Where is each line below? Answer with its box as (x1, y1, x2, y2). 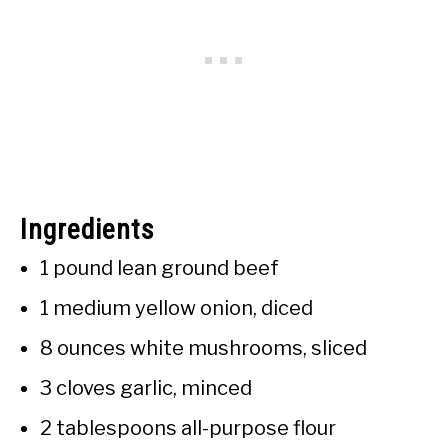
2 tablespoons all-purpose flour (40, 416, 336, 441)
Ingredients (20, 213, 155, 247)
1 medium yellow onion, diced (40, 296, 313, 321)
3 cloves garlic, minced (40, 376, 252, 401)
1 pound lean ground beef (40, 256, 279, 281)
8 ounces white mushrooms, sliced (40, 336, 367, 361)
